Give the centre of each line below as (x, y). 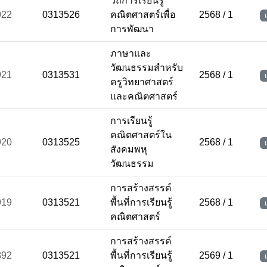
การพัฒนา (132, 29)
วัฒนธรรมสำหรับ (147, 68)
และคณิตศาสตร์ (144, 96)
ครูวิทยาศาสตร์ (142, 82)
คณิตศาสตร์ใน (141, 135)
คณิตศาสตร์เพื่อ (143, 15)
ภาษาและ (131, 53)
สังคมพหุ (129, 149)
